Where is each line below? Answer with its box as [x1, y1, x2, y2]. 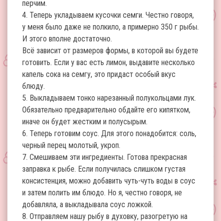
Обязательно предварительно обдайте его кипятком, [22, 105, 190, 114]
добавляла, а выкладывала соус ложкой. [22, 200, 153, 209]
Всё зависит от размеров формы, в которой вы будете [22, 46, 198, 55]
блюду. [22, 81, 45, 91]
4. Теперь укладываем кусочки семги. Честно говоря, [22, 10, 194, 20]
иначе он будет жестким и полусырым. [22, 117, 147, 126]
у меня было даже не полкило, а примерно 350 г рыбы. [22, 22, 199, 32]
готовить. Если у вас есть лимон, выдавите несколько [22, 58, 195, 67]
